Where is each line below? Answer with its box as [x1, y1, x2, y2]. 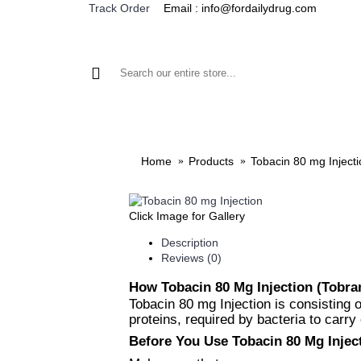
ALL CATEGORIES [113, 122, 215, 135]
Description [161, 236, 218, 249]
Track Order [89, 2, 150, 15]
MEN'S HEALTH [216, 122, 304, 135]
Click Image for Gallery [129, 210, 245, 222]
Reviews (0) [161, 251, 222, 264]
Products [189, 155, 234, 168]
